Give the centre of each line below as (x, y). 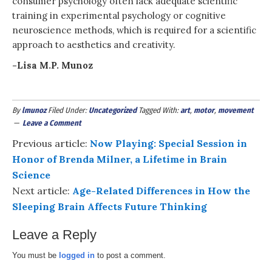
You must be (36, 255)
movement (236, 110)
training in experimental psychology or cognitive (119, 15)
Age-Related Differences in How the (161, 190)
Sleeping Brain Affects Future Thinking (110, 206)
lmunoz (34, 110)
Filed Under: (68, 110)
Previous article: (51, 143)
